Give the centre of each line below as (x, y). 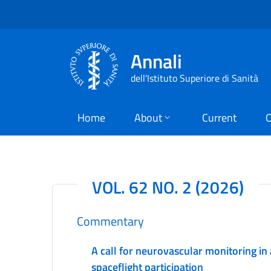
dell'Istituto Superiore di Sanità (194, 78)
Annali (156, 61)
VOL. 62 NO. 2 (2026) (168, 188)
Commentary (110, 221)
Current (219, 118)
